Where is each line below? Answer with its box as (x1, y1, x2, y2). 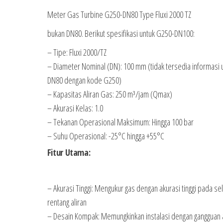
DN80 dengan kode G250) (47, 74, 121, 86)
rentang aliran (47, 196, 87, 208)
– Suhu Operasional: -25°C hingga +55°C (47, 130, 164, 142)
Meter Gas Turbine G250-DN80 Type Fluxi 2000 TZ (47, 8, 191, 20)
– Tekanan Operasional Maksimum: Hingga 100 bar (47, 116, 194, 128)
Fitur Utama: (47, 146, 91, 158)
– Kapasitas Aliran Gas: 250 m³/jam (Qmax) (47, 88, 172, 100)
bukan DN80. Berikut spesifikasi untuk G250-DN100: (47, 27, 195, 39)
